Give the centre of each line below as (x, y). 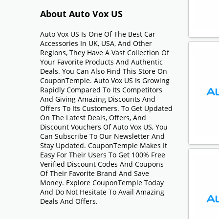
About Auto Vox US (82, 14)
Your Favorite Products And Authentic (102, 62)
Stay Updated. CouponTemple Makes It (104, 146)
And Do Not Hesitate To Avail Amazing (102, 192)
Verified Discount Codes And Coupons (102, 164)
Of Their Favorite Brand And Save (95, 174)
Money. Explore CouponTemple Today (102, 183)
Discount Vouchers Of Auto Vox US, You (104, 127)
